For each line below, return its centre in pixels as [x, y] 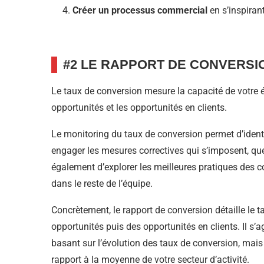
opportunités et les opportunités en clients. [139, 108]
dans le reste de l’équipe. [102, 184]
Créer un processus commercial [140, 11]
